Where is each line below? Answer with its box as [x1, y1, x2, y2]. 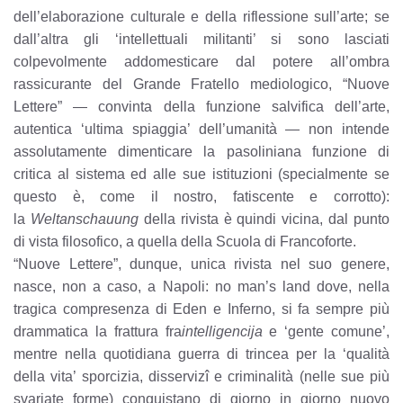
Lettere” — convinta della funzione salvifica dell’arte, [13, 98, 390, 114]
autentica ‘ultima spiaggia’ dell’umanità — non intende [13, 121, 390, 137]
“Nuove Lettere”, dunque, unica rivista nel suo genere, [13, 255, 390, 272]
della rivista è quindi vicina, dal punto [138, 210, 390, 227]
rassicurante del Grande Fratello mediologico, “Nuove [13, 76, 390, 92]
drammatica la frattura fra [13, 323, 182, 339]
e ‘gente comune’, [262, 323, 390, 339]
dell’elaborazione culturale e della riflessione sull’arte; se [13, 8, 390, 24]
